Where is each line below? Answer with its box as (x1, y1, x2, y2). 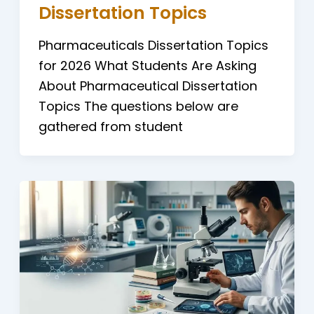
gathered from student (38, 117, 183, 135)
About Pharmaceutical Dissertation (38, 76, 257, 95)
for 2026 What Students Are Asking (38, 56, 257, 74)
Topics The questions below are (38, 97, 238, 115)
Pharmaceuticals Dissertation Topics (38, 36, 268, 54)
